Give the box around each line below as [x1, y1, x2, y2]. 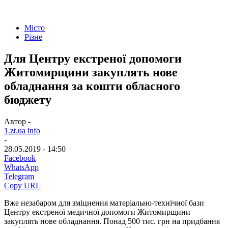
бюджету [4, 93, 51, 106]
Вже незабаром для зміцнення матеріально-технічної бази [4, 198, 204, 207]
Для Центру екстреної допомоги [4, 51, 182, 65]
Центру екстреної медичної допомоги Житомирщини [4, 207, 190, 216]
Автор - [4, 117, 31, 126]
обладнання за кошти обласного [4, 79, 180, 93]
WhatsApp [4, 162, 39, 172]
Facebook [4, 153, 36, 162]
